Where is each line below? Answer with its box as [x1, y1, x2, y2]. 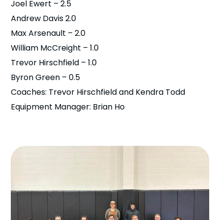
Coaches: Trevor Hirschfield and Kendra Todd [11, 86, 186, 98]
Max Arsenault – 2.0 [11, 27, 86, 39]
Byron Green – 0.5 [11, 72, 81, 83]
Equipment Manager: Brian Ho [11, 101, 125, 112]
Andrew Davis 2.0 [11, 13, 77, 24]
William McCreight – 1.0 [11, 42, 99, 54]
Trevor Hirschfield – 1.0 [11, 57, 97, 68]
